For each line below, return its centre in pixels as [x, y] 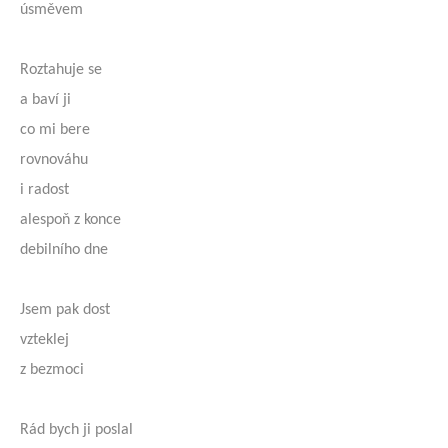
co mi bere [55, 130]
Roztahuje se [61, 70]
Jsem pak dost [65, 310]
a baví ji [45, 100]
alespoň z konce [70, 220]
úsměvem [51, 10]
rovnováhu [54, 160]
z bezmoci [52, 370]
